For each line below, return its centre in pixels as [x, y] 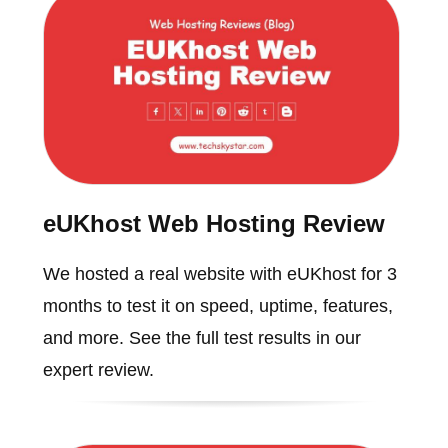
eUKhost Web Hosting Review [213, 224]
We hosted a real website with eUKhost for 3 [219, 274]
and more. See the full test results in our [201, 338]
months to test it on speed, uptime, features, [217, 306]
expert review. [98, 370]
